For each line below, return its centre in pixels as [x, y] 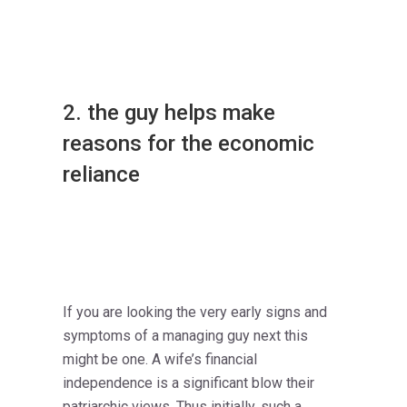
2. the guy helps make [169, 113]
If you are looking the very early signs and [195, 313]
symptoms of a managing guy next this [185, 336]
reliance [101, 175]
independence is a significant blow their [189, 383]
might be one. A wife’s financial [160, 360]
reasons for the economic [189, 144]
